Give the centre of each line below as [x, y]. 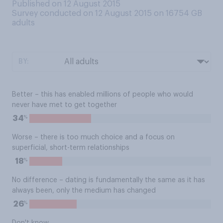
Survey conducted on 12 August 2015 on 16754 [102, 13]
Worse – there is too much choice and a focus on [93, 137]
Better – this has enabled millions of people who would [103, 95]
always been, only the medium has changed [84, 191]
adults [23, 23]
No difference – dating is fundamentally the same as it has [109, 180]
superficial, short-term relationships [71, 148]
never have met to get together [64, 105]
